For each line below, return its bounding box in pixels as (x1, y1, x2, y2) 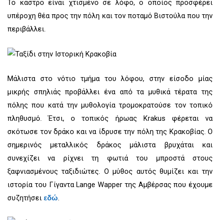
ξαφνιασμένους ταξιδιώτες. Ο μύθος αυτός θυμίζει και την (7, 166, 213, 176)
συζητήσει (7, 193, 44, 202)
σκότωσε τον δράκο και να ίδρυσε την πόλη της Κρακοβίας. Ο (7, 127, 213, 136)
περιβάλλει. (7, 24, 46, 33)
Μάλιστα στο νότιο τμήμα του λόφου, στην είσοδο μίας (7, 74, 213, 83)
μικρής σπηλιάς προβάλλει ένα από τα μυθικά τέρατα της (7, 87, 213, 96)
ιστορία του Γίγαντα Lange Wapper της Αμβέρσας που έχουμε (7, 180, 213, 189)
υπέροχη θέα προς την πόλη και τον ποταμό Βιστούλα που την (7, 11, 213, 20)
